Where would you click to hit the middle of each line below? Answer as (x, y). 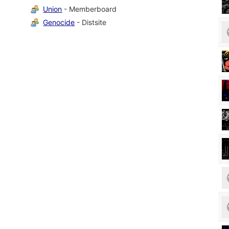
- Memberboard (89, 9)
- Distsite (91, 22)
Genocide (59, 22)
